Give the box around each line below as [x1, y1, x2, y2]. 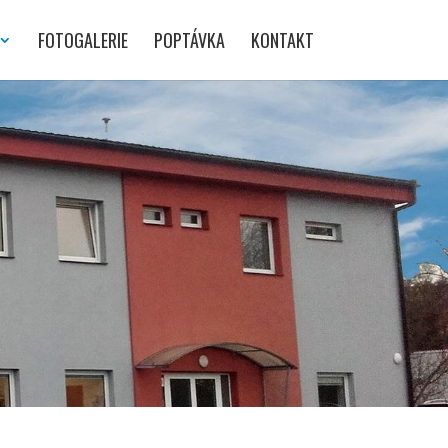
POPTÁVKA [153, 27, 225, 53]
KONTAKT [250, 27, 314, 53]
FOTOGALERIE [37, 27, 128, 53]
